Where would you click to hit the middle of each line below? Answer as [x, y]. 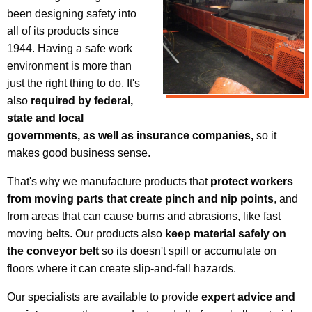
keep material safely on [226, 233]
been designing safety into [72, 13]
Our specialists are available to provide [104, 297]
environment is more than [69, 65]
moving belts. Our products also [86, 233]
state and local [45, 118]
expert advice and [248, 297]
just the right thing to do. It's [73, 83]
